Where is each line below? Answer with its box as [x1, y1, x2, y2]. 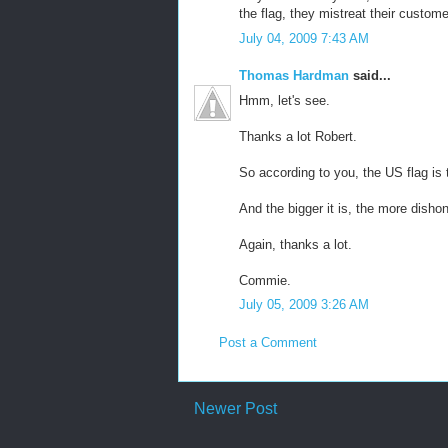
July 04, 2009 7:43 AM [239, 30, 369, 46]
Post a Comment [219, 334, 317, 350]
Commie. [239, 272, 291, 288]
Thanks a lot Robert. [239, 128, 357, 144]
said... [349, 68, 391, 83]
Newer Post [194, 400, 277, 417]
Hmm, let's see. [239, 92, 330, 108]
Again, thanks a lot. [239, 236, 352, 252]
